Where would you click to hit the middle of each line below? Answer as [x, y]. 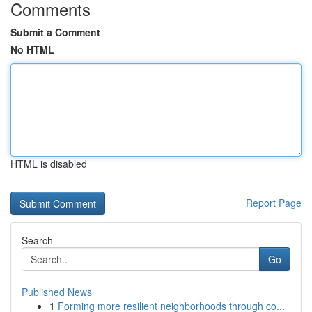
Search [37, 240]
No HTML [32, 49]
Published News [57, 292]
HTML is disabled [49, 164]
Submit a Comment [55, 32]
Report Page [274, 203]
